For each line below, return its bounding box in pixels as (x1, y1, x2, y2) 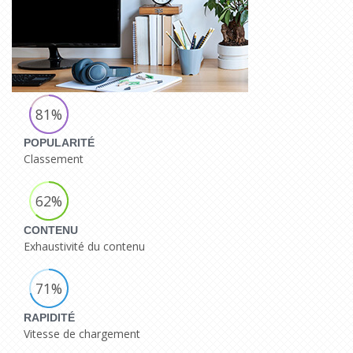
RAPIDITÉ (24, 310, 75, 324)
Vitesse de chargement (24, 325, 140, 341)
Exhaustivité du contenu (24, 238, 145, 254)
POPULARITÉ (24, 136, 95, 150)
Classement (24, 151, 84, 167)
